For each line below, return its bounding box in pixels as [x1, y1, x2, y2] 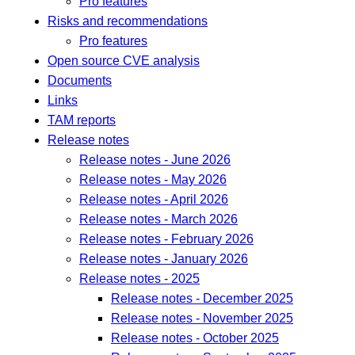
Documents [48, 74, 112, 88]
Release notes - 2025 [79, 272, 200, 286]
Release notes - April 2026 [79, 193, 228, 207]
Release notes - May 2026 [79, 173, 227, 187]
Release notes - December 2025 [111, 292, 293, 306]
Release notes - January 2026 [79, 252, 248, 266]
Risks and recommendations [48, 14, 208, 29]
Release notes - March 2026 [79, 212, 238, 227]
